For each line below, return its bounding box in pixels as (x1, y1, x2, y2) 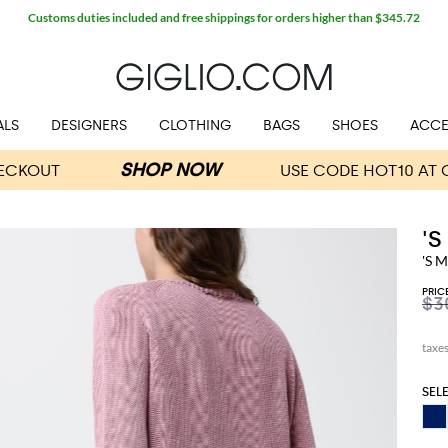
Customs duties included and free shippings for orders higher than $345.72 (28, 9, 420, 25)
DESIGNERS (51, 117, 127, 134)
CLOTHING (159, 117, 231, 134)
